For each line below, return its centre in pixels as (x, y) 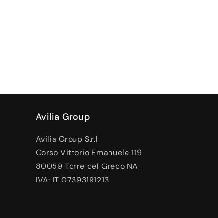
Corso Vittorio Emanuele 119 (89, 153)
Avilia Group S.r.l (67, 139)
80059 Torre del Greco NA (87, 166)
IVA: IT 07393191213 (72, 180)
